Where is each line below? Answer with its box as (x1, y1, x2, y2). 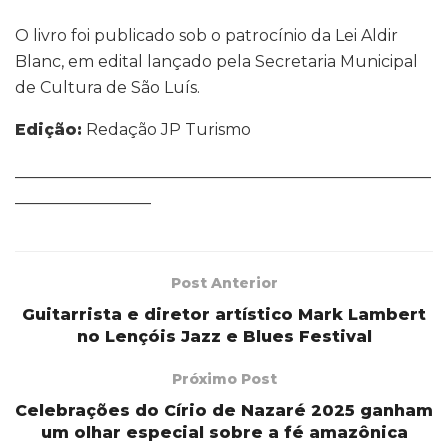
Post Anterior (170, 274, 278, 293)
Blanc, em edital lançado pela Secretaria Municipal (15, 51, 418, 71)
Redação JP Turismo (82, 119, 251, 139)
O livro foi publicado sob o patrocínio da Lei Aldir (15, 25, 398, 45)
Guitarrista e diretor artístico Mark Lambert (22, 305, 426, 325)
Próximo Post (171, 370, 277, 389)
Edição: (15, 119, 82, 139)
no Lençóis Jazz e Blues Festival (76, 327, 372, 347)
